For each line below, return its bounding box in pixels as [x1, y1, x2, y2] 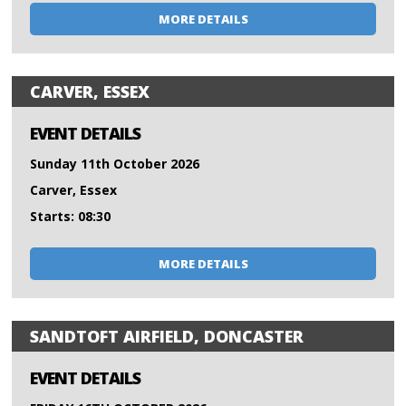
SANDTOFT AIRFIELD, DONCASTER [30, 325, 304, 348]
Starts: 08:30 [30, 208, 111, 226]
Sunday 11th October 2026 [30, 155, 200, 173]
